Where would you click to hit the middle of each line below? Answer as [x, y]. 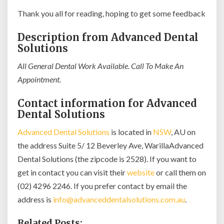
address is [35, 199]
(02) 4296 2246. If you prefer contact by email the [102, 186]
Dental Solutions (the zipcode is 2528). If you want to [107, 159]
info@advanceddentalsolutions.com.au [119, 199]
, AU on [183, 132]
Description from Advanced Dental [108, 37]
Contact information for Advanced [107, 103]
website [141, 172]
